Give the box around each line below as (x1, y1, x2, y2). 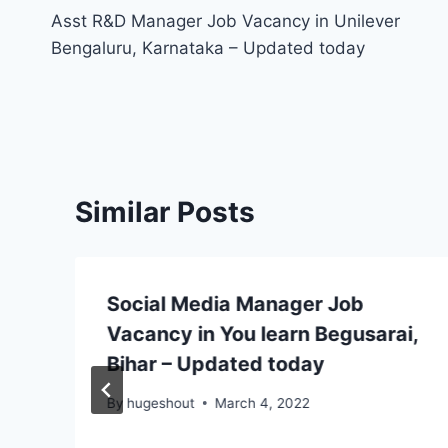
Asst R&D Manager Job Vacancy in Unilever (51, 11, 400, 32)
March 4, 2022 (215, 394, 311, 411)
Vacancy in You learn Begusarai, (107, 322, 418, 347)
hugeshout (127, 394, 196, 411)
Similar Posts (75, 195, 255, 230)
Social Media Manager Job (107, 292, 364, 317)
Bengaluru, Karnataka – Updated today (51, 38, 365, 59)
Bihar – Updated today (107, 352, 325, 377)
